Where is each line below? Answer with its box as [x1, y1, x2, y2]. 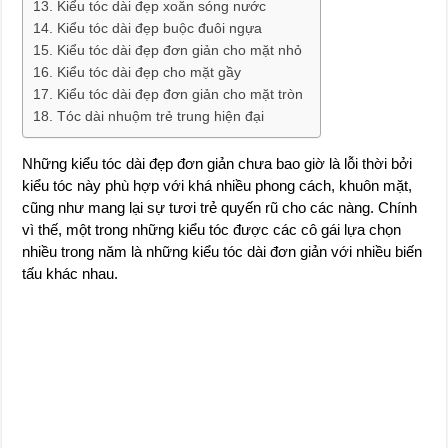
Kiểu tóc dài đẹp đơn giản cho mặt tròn [57, 86, 304, 102]
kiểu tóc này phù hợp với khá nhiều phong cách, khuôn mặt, [22, 177, 413, 194]
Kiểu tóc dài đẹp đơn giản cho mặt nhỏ [57, 42, 303, 58]
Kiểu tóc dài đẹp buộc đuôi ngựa [57, 20, 263, 36]
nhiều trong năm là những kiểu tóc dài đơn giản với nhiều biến [22, 243, 423, 260]
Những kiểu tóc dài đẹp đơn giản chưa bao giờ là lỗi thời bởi [22, 155, 413, 172]
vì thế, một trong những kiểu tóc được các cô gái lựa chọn [22, 221, 402, 238]
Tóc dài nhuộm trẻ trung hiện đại [57, 108, 265, 124]
